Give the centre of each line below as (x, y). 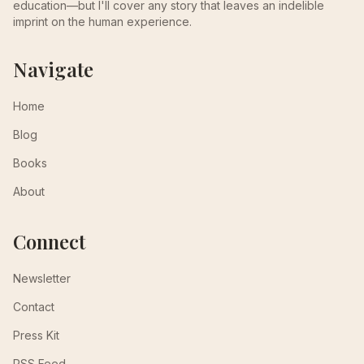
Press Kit (36, 335)
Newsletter (42, 278)
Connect (49, 241)
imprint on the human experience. (102, 22)
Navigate (53, 69)
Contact (34, 307)
